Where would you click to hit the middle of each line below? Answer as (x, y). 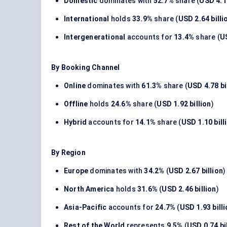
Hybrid (75, 122)
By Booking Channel (86, 68)
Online (75, 86)
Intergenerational (95, 37)
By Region (68, 153)
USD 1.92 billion (184, 104)
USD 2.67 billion (196, 171)
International (87, 19)
